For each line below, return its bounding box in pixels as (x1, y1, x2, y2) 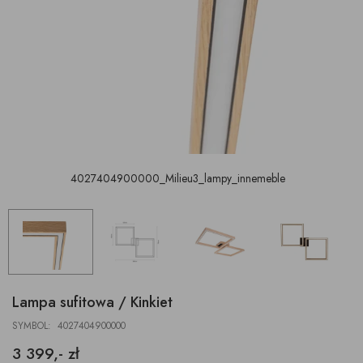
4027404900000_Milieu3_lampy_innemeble (70, 170, 285, 187)
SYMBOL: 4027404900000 (12, 318, 126, 333)
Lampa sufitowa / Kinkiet (12, 291, 173, 313)
